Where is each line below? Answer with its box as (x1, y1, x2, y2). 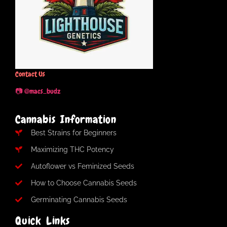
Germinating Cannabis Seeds (30, 195, 127, 204)
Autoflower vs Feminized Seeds (30, 162, 134, 170)
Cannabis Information (15, 111, 117, 127)
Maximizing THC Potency (30, 145, 114, 154)
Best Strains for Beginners (30, 128, 117, 137)
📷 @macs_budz (15, 87, 60, 96)
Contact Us (15, 69, 45, 79)
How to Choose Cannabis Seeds (30, 178, 137, 187)
